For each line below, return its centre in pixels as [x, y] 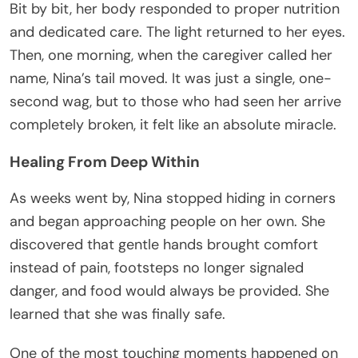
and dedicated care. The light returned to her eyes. [177, 32]
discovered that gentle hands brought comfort [164, 245]
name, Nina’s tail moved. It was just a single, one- [171, 79]
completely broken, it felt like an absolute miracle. [173, 125]
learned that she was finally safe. [117, 314]
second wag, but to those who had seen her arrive [175, 102]
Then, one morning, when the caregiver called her [171, 56]
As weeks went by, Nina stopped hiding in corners [173, 199]
